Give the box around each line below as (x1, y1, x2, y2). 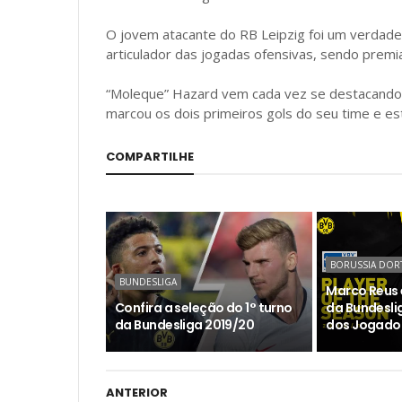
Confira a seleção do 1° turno (115, 299, 293, 318)
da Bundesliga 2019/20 (115, 316, 255, 335)
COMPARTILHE (106, 148, 194, 166)
